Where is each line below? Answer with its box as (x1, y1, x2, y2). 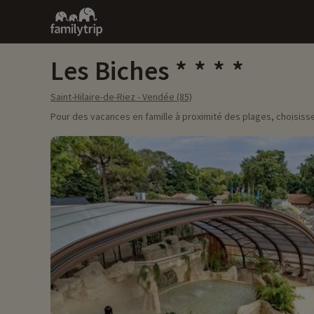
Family (50, 6, 76, 19)
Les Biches (50, 54, 170, 87)
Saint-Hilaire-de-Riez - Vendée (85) (50, 90, 192, 103)
